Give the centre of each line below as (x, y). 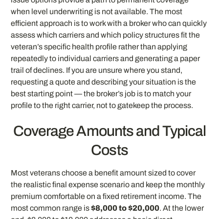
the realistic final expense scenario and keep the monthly (108, 185)
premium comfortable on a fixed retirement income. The (106, 197)
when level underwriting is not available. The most (97, 12)
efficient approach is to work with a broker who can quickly (109, 23)
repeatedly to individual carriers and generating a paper (106, 59)
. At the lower (182, 208)
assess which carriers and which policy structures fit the (106, 35)
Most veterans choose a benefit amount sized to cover (103, 173)
